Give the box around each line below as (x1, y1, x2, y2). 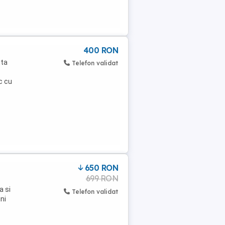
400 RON (83, 45, 118, 55)
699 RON (85, 173, 118, 183)
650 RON (84, 163, 118, 173)
